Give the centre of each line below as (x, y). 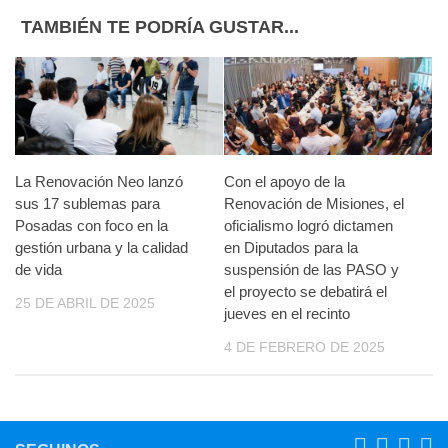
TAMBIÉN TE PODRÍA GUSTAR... (160, 27)
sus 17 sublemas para (87, 204)
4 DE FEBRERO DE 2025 (304, 347)
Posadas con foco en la (91, 226)
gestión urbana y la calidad (101, 248)
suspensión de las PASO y (311, 270)
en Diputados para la (291, 248)
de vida (38, 270)
